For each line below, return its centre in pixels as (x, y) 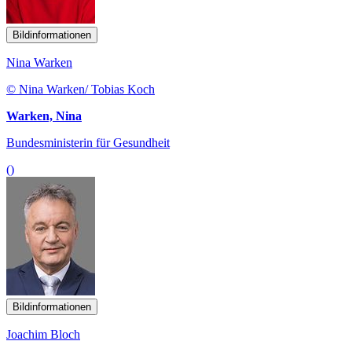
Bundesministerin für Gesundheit (88, 142)
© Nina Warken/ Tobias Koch (81, 89)
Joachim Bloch (43, 334)
